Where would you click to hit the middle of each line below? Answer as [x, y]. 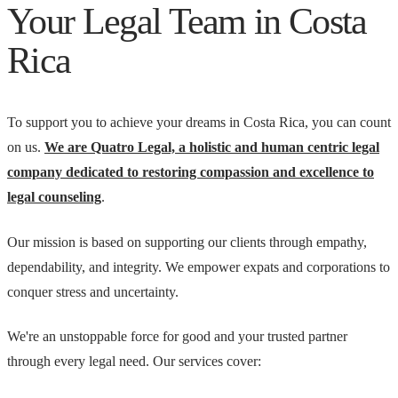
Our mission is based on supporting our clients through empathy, [187, 242]
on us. [26, 147]
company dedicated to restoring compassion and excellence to [191, 172]
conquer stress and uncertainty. [93, 291]
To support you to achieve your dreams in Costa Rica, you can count [199, 123]
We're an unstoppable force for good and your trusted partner [177, 337]
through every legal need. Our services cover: [134, 362]
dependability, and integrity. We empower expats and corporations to [199, 267]
